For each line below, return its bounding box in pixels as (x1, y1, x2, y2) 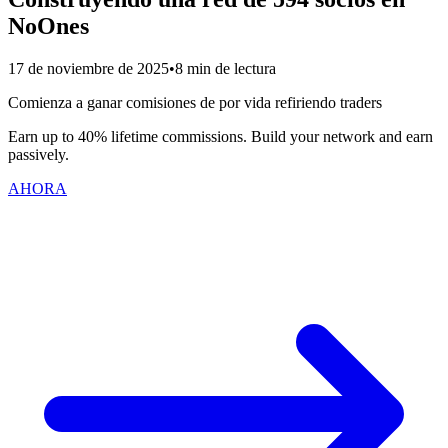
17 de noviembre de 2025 (8, 59, 169, 77)
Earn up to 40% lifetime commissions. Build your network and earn (8, 127, 433, 145)
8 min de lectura (175, 59, 276, 77)
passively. (8, 145, 69, 163)
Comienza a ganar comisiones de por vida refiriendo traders (8, 93, 382, 111)
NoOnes (8, 12, 89, 39)
